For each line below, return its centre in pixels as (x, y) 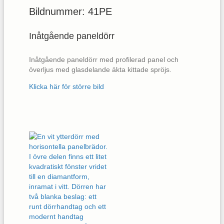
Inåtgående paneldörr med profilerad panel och (104, 59)
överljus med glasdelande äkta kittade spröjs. (100, 69)
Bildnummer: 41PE (70, 11)
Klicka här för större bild (66, 86)
